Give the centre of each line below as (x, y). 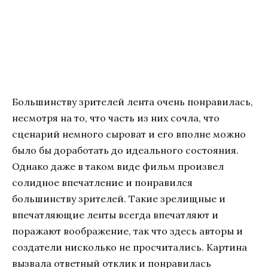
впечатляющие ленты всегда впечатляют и (115, 214)
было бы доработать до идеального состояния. (125, 150)
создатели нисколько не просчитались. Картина (130, 247)
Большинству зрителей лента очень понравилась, (133, 101)
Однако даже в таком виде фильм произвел (118, 166)
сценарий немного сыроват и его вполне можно (129, 134)
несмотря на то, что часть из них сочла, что (116, 118)
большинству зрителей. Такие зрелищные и (119, 198)
